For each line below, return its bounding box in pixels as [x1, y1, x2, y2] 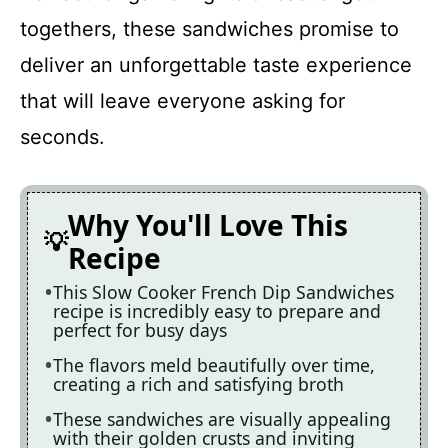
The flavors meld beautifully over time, [53, 353, 375, 377]
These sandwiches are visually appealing [53, 407, 391, 431]
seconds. [20, 125, 105, 149]
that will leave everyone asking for [20, 89, 345, 113]
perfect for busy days [53, 318, 227, 342]
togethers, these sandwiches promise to [20, 17, 399, 41]
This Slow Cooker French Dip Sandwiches [53, 280, 394, 304]
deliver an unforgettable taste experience [20, 53, 412, 77]
